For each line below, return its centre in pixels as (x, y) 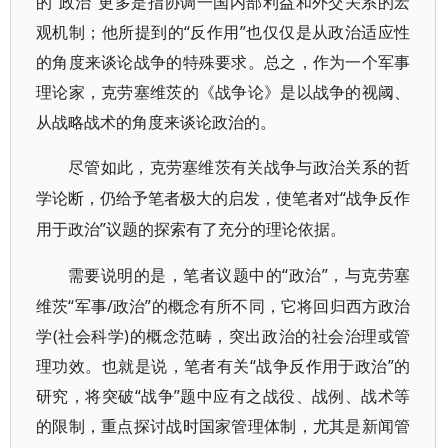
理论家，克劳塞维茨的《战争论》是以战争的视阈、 (223, 92)
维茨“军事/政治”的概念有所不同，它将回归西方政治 (223, 306)
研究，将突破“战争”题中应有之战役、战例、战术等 (223, 396)
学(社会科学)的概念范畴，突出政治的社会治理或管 (223, 336)
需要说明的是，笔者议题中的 (175, 275)
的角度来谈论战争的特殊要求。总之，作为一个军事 (223, 62)
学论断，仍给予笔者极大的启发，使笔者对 (188, 198)
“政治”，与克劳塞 (346, 275)
